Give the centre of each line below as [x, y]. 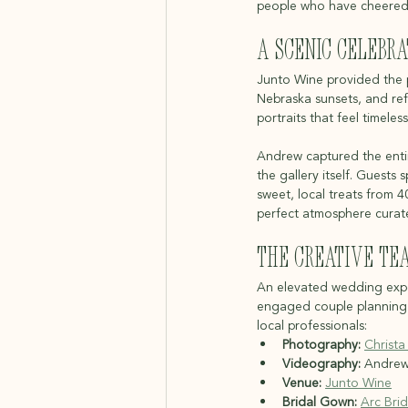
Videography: [321, 364]
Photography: [321, 345]
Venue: [302, 383]
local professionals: [312, 326]
